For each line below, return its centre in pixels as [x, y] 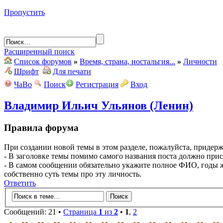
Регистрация [97, 84]
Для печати [72, 71]
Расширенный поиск [39, 52]
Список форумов [43, 61]
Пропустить [24, 12]
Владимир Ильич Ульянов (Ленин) [99, 105]
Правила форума [41, 127]
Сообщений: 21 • [34, 212]
